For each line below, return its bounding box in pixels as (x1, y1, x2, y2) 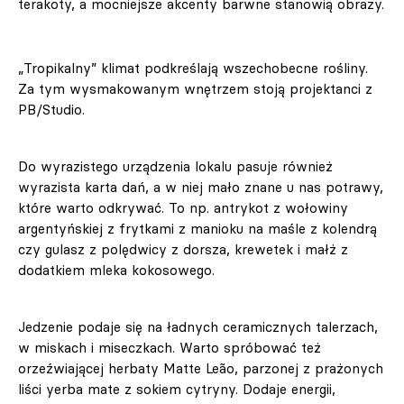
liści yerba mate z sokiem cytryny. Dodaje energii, (18, 381, 335, 399)
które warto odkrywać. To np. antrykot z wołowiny (18, 199, 348, 217)
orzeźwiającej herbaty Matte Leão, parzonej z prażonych (18, 360, 383, 378)
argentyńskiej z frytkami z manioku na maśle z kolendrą (18, 220, 377, 238)
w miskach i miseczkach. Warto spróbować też (18, 339, 321, 357)
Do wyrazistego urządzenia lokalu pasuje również (18, 158, 333, 176)
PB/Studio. (18, 101, 89, 119)
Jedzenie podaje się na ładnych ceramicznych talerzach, (18, 318, 378, 336)
